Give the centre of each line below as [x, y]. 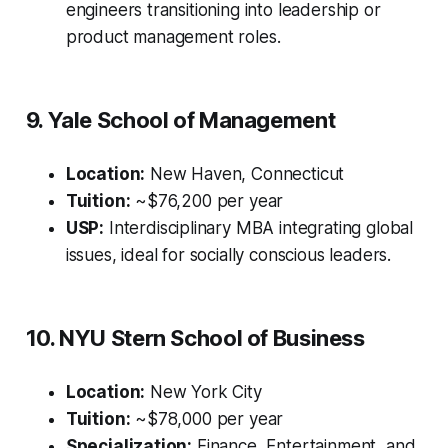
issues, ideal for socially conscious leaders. [228, 255]
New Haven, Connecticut [245, 174]
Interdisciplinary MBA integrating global [259, 228]
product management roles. [173, 37]
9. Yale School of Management [180, 120]
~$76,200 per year [207, 201]
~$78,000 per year [207, 419]
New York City [203, 392]
